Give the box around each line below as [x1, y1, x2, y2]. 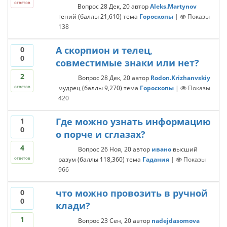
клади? [55, 200, 90, 212]
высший [172, 144, 198, 154]
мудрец [58, 83, 81, 92]
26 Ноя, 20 [100, 144, 131, 154]
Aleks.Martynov [149, 2, 197, 11]
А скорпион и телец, [55, 44, 153, 56]
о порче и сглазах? [55, 128, 145, 140]
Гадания [142, 155, 169, 164]
